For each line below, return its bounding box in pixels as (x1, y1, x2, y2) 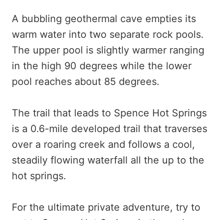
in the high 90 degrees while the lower (12, 59, 192, 72)
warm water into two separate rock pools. (12, 28, 204, 40)
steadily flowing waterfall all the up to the (12, 154, 204, 166)
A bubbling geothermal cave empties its (12, 12, 196, 25)
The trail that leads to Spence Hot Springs (12, 107, 207, 119)
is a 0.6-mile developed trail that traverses (12, 122, 207, 135)
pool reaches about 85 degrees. (12, 75, 160, 87)
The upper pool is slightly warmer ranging (12, 44, 204, 56)
